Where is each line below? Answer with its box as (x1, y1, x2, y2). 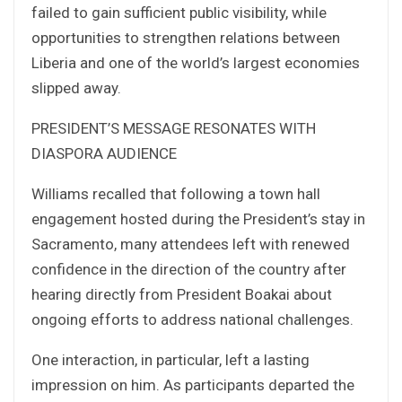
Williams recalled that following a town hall (31, 184, 320, 203)
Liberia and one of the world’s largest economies (31, 53, 360, 72)
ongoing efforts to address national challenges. (31, 310, 354, 328)
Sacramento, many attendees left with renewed (31, 234, 350, 253)
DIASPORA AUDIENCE (31, 144, 177, 162)
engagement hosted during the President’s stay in (31, 209, 365, 228)
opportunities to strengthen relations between (31, 28, 340, 47)
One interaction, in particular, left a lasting (31, 350, 310, 369)
